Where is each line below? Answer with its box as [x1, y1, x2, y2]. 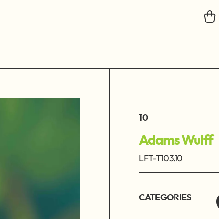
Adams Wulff [139, 134, 213, 148]
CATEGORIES [139, 194, 191, 203]
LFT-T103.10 [139, 153, 183, 164]
